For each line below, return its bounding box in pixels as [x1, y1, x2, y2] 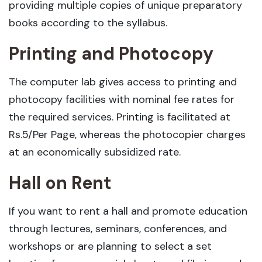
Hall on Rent [9, 171, 111, 195]
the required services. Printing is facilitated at [9, 110, 230, 125]
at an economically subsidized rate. [9, 145, 184, 160]
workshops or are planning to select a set [9, 239, 212, 254]
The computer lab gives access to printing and [9, 75, 237, 89]
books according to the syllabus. [9, 16, 167, 30]
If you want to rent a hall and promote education [9, 204, 247, 219]
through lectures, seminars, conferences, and [9, 222, 227, 236]
